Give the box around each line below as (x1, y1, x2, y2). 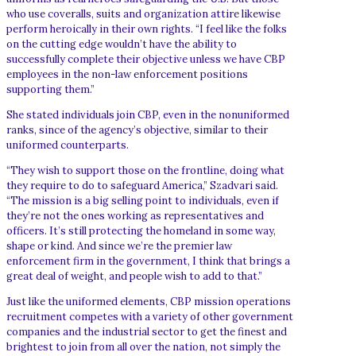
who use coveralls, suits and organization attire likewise (6, 6, 281, 21)
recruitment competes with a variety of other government (6, 309, 293, 323)
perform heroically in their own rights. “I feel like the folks (6, 21, 287, 36)
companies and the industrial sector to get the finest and (6, 324, 287, 339)
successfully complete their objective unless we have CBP (6, 52, 285, 66)
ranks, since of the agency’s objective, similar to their (6, 122, 268, 137)
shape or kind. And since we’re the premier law (6, 238, 232, 253)
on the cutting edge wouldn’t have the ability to (6, 37, 237, 51)
